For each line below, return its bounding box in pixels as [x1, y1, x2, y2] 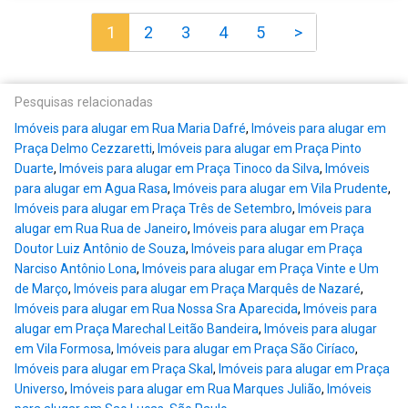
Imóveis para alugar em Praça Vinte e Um [142, 261, 379, 277]
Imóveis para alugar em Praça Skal [15, 362, 213, 377]
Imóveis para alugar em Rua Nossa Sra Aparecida [15, 301, 298, 317]
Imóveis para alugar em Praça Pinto [158, 141, 362, 157]
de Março [15, 281, 68, 297]
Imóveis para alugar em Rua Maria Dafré [15, 121, 246, 137]
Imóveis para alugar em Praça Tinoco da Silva [59, 161, 320, 177]
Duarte [15, 161, 54, 177]
